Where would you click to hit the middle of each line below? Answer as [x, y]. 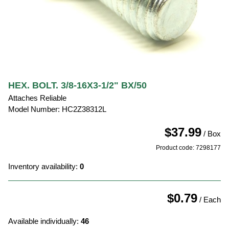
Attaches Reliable [37, 98]
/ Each [209, 200]
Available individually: [44, 221]
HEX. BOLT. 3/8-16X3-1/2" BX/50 [77, 86]
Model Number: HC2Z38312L [57, 109]
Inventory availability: [44, 167]
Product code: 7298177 [188, 148]
